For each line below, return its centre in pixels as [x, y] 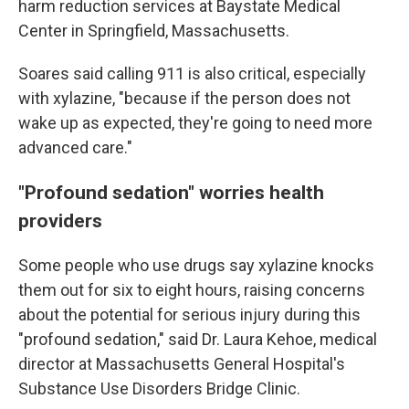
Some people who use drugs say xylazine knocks [196, 265]
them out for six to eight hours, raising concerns [192, 289]
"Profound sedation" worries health [171, 192]
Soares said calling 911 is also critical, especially [192, 73]
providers [60, 220]
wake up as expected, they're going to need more [195, 122]
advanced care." [75, 147]
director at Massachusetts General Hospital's [182, 363]
